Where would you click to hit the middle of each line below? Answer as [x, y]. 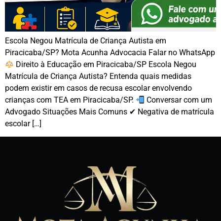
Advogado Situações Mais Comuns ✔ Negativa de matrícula [110, 112]
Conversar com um [179, 100]
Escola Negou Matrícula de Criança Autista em [86, 41]
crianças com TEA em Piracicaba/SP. [70, 100]
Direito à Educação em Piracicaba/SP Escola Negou [105, 64]
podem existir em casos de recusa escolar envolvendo [98, 88]
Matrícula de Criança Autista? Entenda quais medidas [98, 76]
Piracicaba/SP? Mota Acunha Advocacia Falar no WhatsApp [110, 53]
